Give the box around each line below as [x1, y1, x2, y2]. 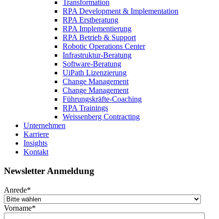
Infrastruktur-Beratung [63, 51, 131, 60]
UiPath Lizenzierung [63, 68, 127, 77]
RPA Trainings [63, 104, 108, 112]
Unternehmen [23, 121, 66, 130]
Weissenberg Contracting [63, 112, 140, 121]
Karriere [23, 130, 49, 139]
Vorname [4, 203, 32, 212]
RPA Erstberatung [63, 16, 118, 24]
